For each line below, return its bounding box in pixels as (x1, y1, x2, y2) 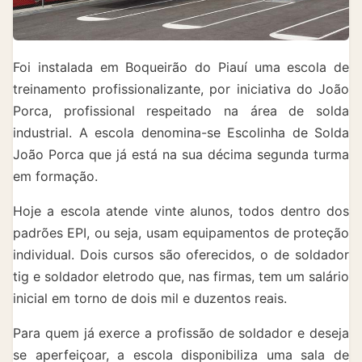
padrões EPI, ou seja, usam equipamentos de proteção (13, 224, 349, 241)
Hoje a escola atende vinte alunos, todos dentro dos (13, 202, 349, 219)
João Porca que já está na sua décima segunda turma (13, 145, 349, 162)
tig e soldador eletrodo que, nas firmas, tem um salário (13, 267, 349, 284)
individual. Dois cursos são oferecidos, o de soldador (13, 246, 349, 263)
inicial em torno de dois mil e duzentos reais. (13, 289, 287, 306)
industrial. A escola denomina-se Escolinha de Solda (13, 124, 349, 141)
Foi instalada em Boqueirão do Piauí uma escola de (13, 58, 349, 75)
